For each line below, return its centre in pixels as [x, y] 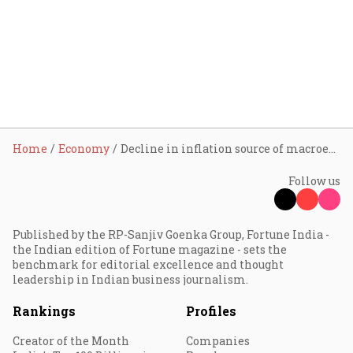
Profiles [211, 311]
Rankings [44, 311]
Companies [218, 341]
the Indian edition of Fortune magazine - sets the [150, 249]
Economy [84, 149]
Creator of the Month [71, 341]
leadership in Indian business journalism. [130, 279]
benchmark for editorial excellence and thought [148, 264]
